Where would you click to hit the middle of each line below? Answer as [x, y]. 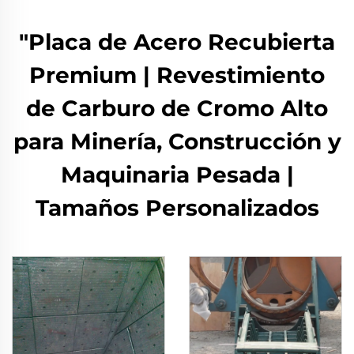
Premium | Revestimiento [177, 75]
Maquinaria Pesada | [177, 175]
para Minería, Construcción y [177, 141]
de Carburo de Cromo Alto [177, 108]
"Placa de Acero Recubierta [177, 42]
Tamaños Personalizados [177, 208]
